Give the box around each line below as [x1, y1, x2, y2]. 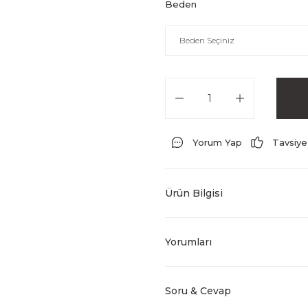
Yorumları [165, 236, 212, 248]
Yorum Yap [192, 136, 242, 148]
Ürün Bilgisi [165, 187, 223, 199]
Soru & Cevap [165, 285, 231, 297]
